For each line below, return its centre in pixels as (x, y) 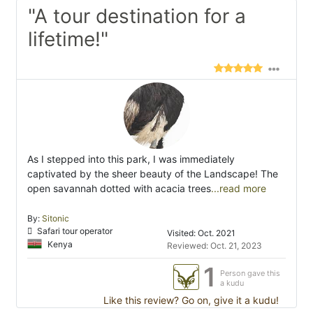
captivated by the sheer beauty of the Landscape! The (153, 174)
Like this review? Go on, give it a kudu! (190, 300)
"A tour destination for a (137, 16)
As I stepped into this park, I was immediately (131, 159)
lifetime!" (68, 39)
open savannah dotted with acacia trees (119, 189)
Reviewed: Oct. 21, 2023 (214, 246)
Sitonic (56, 219)
